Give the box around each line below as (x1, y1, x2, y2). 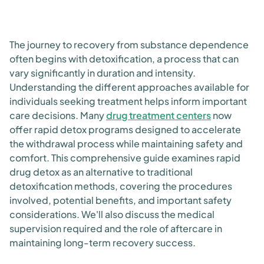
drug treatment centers (106, 109, 211, 121)
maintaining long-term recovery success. (9, 236, 196, 249)
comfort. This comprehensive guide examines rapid (9, 151, 240, 164)
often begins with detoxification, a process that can (9, 52, 239, 65)
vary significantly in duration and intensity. (9, 67, 196, 79)
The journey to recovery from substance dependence (9, 38, 249, 51)
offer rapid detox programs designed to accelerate (9, 123, 241, 136)
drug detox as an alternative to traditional (9, 166, 193, 178)
